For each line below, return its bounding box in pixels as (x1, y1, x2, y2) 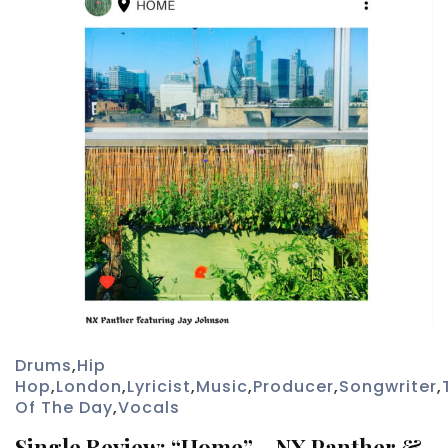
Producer (253, 374, 334, 398)
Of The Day (15, 395, 113, 419)
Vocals (118, 395, 180, 419)
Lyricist (127, 374, 191, 398)
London (56, 374, 122, 398)
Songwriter (339, 374, 437, 398)
